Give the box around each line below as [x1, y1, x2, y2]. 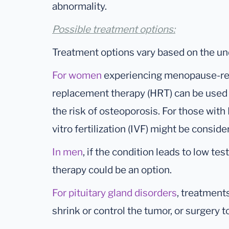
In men [52, 146, 83, 158]
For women [52, 70, 102, 82]
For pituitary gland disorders [52, 187, 177, 199]
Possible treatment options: [52, 24, 175, 36]
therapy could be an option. [52, 164, 172, 176]
